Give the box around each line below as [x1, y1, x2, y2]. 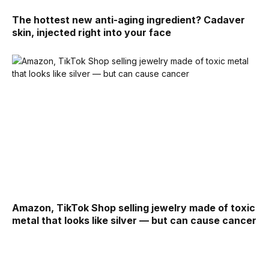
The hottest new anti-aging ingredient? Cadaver [12, 14, 245, 26]
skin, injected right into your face [12, 26, 171, 39]
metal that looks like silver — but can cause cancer [12, 214, 256, 227]
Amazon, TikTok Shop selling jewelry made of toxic [12, 202, 255, 214]
